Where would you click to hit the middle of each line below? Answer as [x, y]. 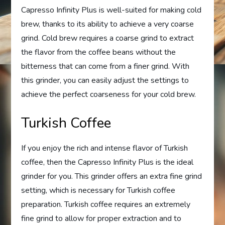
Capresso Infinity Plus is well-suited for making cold [111, 10]
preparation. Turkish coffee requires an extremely [106, 205]
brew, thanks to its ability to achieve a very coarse [108, 24]
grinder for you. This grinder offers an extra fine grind [112, 177]
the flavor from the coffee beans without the [99, 52]
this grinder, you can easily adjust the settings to [105, 81]
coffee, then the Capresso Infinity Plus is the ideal [107, 162]
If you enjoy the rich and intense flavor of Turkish [105, 148]
